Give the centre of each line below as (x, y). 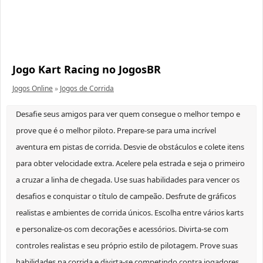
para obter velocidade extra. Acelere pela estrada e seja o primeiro (130, 163)
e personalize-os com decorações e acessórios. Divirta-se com (122, 229)
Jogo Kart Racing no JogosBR (87, 70)
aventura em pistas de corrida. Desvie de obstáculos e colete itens (130, 147)
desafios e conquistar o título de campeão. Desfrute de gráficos (126, 196)
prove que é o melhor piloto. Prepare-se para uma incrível (116, 131)
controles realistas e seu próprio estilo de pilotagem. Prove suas (127, 246)
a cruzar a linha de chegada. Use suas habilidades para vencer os (128, 180)
